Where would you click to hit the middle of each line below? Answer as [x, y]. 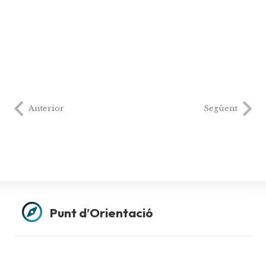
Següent [221, 109]
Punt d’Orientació [102, 212]
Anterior [46, 109]
